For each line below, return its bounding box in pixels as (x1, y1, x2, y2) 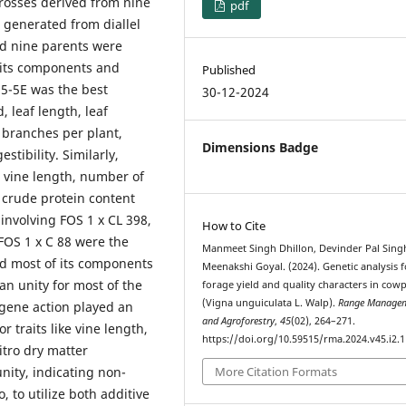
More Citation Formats (215, 362, 338, 380)
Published (202, 62, 256, 79)
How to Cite (202, 217, 266, 235)
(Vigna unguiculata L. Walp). (202, 296, 339, 310)
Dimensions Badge (202, 139, 319, 157)
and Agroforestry (202, 314, 275, 328)
